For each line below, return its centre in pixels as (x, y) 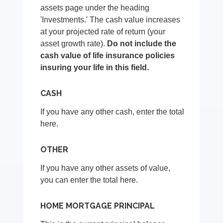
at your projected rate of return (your (103, 32)
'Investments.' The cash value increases (111, 20)
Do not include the (142, 44)
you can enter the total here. (89, 180)
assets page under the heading (95, 8)
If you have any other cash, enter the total (112, 112)
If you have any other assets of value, (106, 168)
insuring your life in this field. (95, 68)
